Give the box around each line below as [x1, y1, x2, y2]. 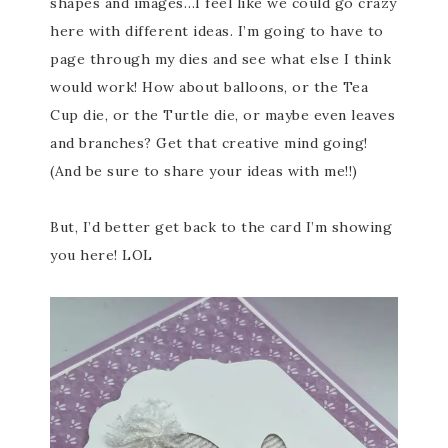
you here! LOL [50, 246, 153, 264]
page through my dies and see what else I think [50, 50, 391, 68]
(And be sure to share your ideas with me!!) [50, 162, 358, 180]
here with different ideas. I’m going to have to [50, 22, 384, 40]
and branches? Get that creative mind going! [50, 134, 368, 152]
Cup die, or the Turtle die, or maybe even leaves [50, 106, 395, 124]
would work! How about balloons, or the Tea [50, 78, 368, 96]
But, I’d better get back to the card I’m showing [50, 218, 392, 236]
